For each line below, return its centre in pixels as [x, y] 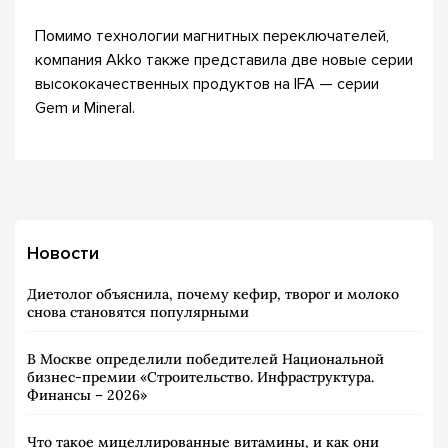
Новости [63, 253]
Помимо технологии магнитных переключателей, [212, 36]
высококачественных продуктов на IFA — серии [207, 84]
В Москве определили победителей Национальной [205, 359]
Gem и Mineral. [89, 108]
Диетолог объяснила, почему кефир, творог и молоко [213, 294]
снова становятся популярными [138, 312]
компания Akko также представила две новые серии [224, 60]
